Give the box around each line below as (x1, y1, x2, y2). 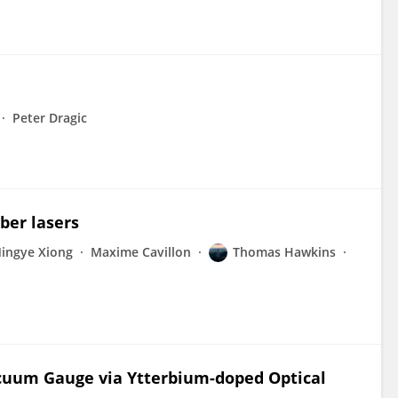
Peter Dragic (12, 109, 87, 126)
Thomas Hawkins (233, 243, 336, 260)
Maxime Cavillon (91, 243, 191, 260)
